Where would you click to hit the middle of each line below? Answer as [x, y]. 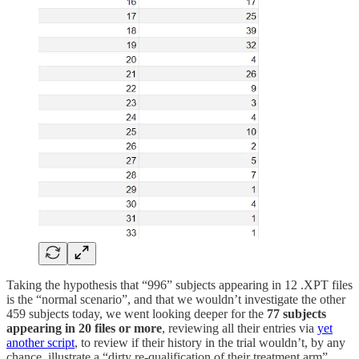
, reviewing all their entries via [240, 328]
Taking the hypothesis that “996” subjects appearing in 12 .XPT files [179, 284]
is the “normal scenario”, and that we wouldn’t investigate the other [176, 299]
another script [40, 342]
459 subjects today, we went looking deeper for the [137, 313]
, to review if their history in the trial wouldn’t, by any [210, 342]
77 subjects [296, 313]
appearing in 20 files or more [84, 328]
